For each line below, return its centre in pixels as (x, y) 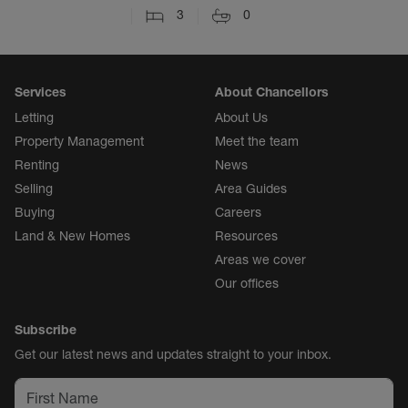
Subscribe (46, 329)
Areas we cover (260, 259)
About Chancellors (272, 92)
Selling (34, 188)
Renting (37, 164)
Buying (35, 212)
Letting (34, 117)
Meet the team (257, 141)
